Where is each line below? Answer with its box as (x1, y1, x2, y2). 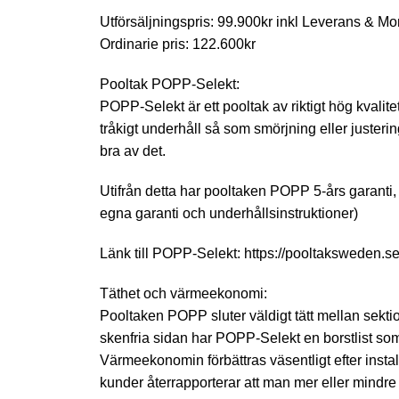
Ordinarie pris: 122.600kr (100, 37, 256, 52)
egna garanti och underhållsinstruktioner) (100, 206, 358, 221)
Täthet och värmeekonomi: (100, 286, 267, 301)
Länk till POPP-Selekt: (100, 246, 244, 261)
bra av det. (100, 143, 166, 159)
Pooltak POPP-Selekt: (100, 77, 240, 92)
